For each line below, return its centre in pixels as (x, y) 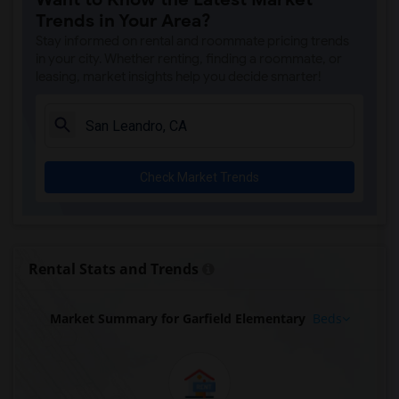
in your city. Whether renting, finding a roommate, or (189, 59)
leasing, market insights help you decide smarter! (179, 77)
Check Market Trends (199, 177)
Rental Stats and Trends (114, 269)
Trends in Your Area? (123, 21)
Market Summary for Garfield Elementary (177, 318)
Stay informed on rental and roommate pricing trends (192, 41)
